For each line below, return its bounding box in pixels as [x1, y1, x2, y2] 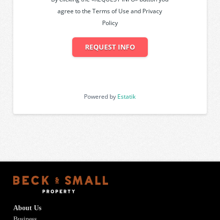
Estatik [117, 92, 136, 101]
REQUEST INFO [84, 42, 135, 52]
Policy [102, 19, 118, 27]
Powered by [84, 92, 118, 101]
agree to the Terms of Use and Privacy [57, 7, 163, 16]
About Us [13, 204, 41, 212]
